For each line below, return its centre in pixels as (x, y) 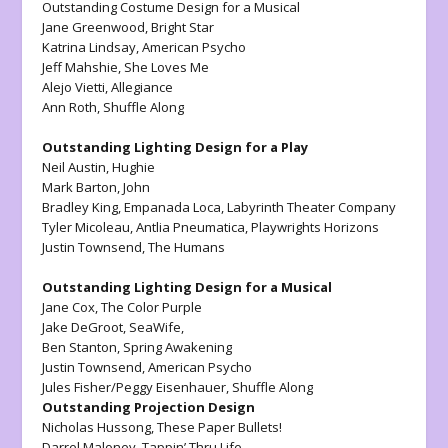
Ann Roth (70, 106)
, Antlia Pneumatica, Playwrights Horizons (255, 226)
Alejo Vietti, (75, 86)
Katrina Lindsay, (92, 46)
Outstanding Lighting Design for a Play (175, 146)
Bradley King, (83, 206)
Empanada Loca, (176, 206)
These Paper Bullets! (220, 426)
